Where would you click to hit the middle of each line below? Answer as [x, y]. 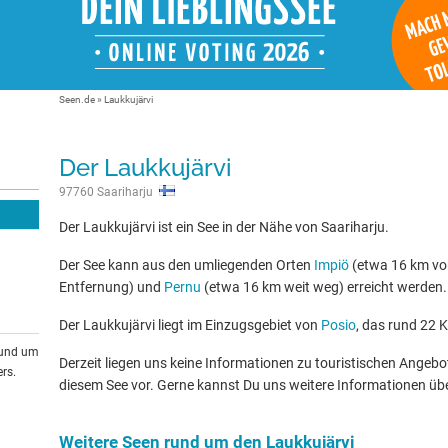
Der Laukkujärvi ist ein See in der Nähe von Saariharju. [224, 227]
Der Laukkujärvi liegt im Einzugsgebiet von [190, 325]
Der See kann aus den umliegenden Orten [186, 265]
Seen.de [77, 99]
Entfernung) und [111, 287]
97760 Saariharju [109, 192]
